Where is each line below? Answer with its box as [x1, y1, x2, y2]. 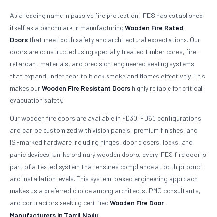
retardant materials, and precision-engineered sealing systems [10, 60, 194, 68]
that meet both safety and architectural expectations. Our [28, 35, 200, 44]
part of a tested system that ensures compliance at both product [10, 162, 202, 170]
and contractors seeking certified [10, 199, 110, 207]
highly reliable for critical [130, 84, 202, 92]
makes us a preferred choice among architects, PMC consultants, [10, 186, 201, 195]
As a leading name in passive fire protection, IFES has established [10, 11, 203, 19]
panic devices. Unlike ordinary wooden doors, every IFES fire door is [10, 150, 206, 158]
